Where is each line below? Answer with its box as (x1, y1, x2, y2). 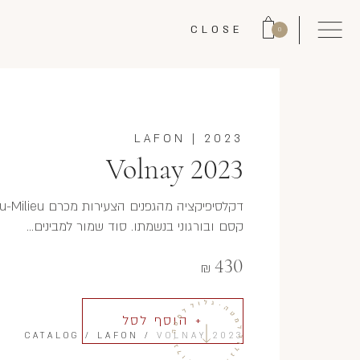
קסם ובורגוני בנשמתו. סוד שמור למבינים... (27, 218, 243, 235)
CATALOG (25, 330, 80, 342)
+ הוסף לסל (123, 312, 202, 329)
